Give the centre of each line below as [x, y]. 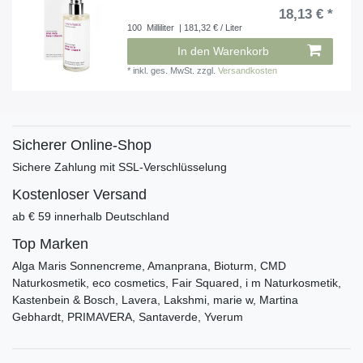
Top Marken [50, 244]
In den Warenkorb [223, 51]
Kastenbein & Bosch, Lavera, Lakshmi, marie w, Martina [155, 300]
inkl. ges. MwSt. [164, 71]
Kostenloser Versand [79, 195]
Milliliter [160, 28]
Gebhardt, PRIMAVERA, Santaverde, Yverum [128, 317]
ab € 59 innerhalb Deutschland [91, 217]
